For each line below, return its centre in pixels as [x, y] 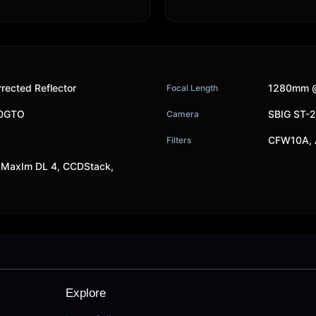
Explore [86, 293]
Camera [183, 114]
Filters [179, 140]
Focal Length [192, 87]
